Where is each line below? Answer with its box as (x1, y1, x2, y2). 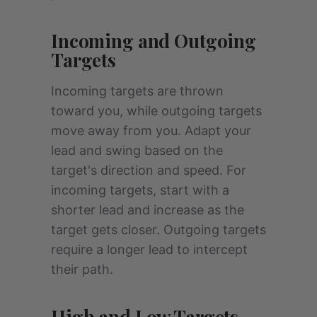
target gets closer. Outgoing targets (51, 222, 266, 238)
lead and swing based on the (51, 143, 223, 158)
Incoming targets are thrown (51, 83, 224, 99)
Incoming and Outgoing (51, 28, 257, 54)
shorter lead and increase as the (51, 202, 244, 218)
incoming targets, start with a (51, 183, 229, 198)
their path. (51, 262, 113, 277)
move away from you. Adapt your (51, 123, 251, 139)
